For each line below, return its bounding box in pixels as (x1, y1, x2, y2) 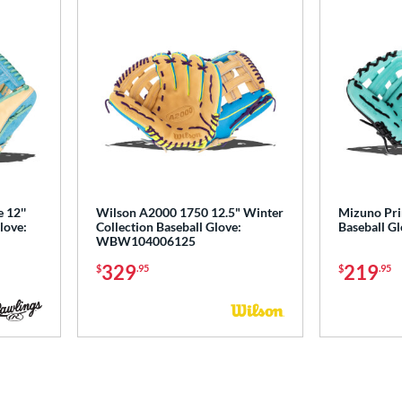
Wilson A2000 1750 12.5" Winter (95, 204, 284, 220)
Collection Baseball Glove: (95, 218, 241, 234)
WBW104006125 (95, 232, 196, 249)
